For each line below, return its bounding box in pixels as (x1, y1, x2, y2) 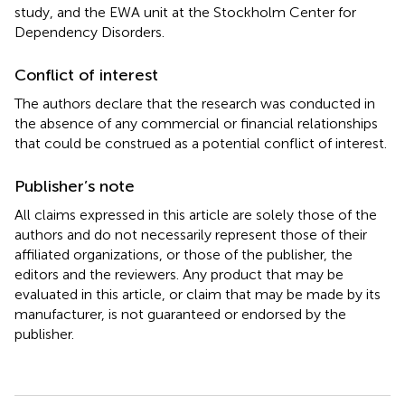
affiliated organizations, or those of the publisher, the (14, 245, 353, 263)
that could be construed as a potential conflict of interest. (14, 134, 387, 152)
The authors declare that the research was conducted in (14, 94, 375, 112)
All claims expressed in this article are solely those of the (14, 205, 377, 223)
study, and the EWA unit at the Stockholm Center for (14, 3, 356, 21)
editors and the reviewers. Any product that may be (14, 265, 344, 283)
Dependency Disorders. (14, 23, 165, 41)
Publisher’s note (14, 175, 135, 196)
